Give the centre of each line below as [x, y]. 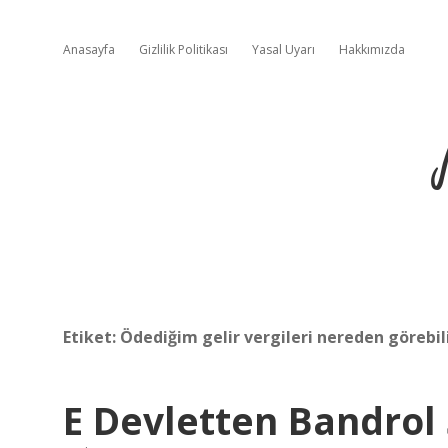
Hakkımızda [372, 49]
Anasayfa [89, 49]
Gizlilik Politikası [183, 49]
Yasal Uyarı [283, 49]
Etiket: [91, 337]
